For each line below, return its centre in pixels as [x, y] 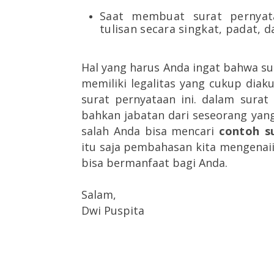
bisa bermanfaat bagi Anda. [154, 162]
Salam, [99, 194]
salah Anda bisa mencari [150, 131]
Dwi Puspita [113, 210]
